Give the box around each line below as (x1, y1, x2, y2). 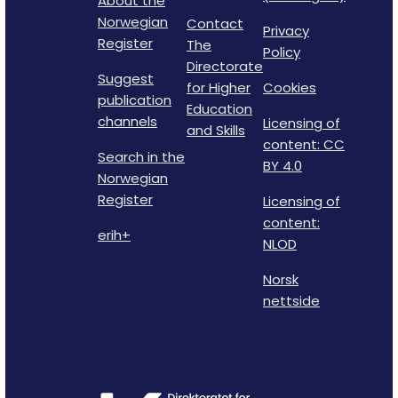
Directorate (187, 56, 263, 76)
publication (98, 90, 171, 109)
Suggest (98, 68, 154, 88)
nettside (263, 291, 320, 310)
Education (187, 99, 252, 118)
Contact (187, 13, 243, 33)
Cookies (263, 77, 316, 97)
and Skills (187, 120, 245, 139)
